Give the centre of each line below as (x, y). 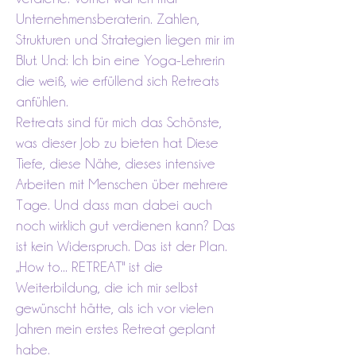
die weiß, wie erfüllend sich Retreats (118, 81)
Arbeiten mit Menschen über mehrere (122, 184)
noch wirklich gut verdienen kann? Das (126, 225)
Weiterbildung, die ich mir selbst (107, 287)
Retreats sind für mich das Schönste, (119, 122)
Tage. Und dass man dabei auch (114, 205)
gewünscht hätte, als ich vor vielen (115, 308)
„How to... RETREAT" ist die (89, 267)
